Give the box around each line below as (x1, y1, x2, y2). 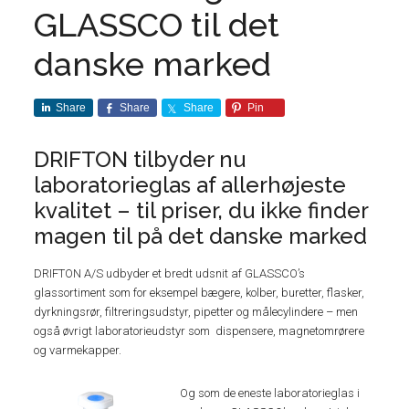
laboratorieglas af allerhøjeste (34, 172, 347, 198)
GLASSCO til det (34, 5, 280, 44)
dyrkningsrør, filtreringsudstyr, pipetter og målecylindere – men (34, 305, 359, 319)
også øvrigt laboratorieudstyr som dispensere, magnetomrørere (34, 324, 365, 338)
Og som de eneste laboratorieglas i (180, 386, 361, 400)
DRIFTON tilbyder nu (34, 146, 246, 173)
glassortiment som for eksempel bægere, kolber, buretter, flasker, (34, 286, 365, 299)
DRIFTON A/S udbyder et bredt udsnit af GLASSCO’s (34, 267, 306, 280)
